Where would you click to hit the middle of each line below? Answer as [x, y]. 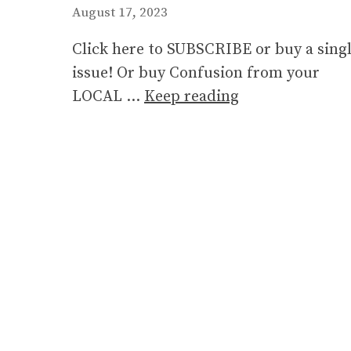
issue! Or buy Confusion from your [196, 73]
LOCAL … [108, 96]
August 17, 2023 [120, 12]
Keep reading [192, 96]
